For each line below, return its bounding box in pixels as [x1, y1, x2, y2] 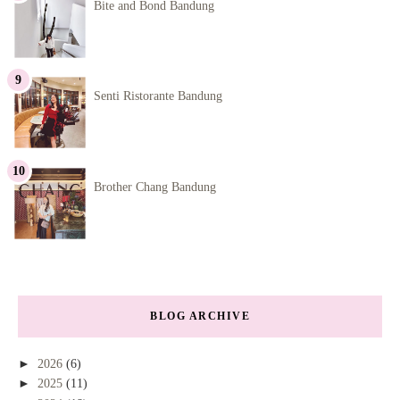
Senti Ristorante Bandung [94, 89, 222, 104]
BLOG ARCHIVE [150, 309, 250, 322]
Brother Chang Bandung [94, 179, 216, 194]
